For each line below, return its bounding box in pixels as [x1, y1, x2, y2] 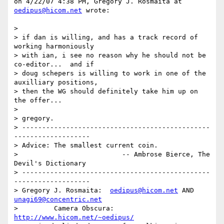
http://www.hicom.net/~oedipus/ [14, 213, 134, 221]
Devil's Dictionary [14, 159, 86, 167]
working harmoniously [14, 42, 94, 50]
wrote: [82, 6, 110, 14]
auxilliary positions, [14, 78, 98, 86]
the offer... [14, 96, 62, 104]
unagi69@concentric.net [14, 195, 102, 203]
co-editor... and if [14, 60, 94, 68]
